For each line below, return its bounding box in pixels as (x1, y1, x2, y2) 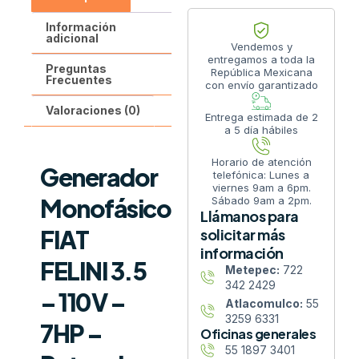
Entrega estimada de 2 (204, 111, 318, 124)
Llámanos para (200, 207, 299, 226)
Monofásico (40, 192, 171, 224)
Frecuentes (45, 73, 112, 87)
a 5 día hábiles (224, 123, 298, 137)
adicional (45, 30, 99, 45)
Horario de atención (211, 155, 312, 169)
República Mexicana (210, 66, 313, 79)
